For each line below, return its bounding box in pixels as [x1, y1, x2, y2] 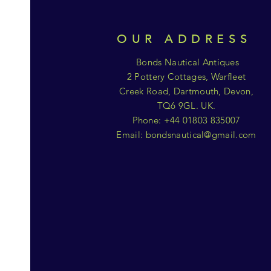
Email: [116, 129, 146, 140]
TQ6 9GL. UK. [157, 100, 216, 111]
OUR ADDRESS [116, 32, 253, 46]
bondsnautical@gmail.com [145, 129, 256, 140]
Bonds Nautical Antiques [133, 56, 240, 68]
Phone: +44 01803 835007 [132, 114, 241, 126]
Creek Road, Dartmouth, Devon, [119, 85, 253, 97]
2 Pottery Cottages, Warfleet [126, 71, 246, 82]
